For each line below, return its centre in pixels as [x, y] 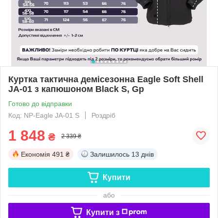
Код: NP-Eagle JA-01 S [44, 115]
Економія [36, 154]
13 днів [143, 154]
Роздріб [103, 115]
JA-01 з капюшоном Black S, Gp [76, 89]
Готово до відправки [40, 103]
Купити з [103, 212]
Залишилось [110, 154]
